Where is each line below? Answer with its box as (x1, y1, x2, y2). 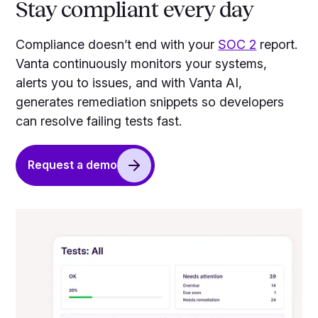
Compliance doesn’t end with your (16, 36, 219, 52)
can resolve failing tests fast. (16, 113, 182, 128)
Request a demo (28, 158, 118, 172)
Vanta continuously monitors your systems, (16, 55, 268, 71)
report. (256, 36, 298, 52)
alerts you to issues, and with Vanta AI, (16, 75, 243, 90)
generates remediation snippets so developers (16, 94, 285, 109)
